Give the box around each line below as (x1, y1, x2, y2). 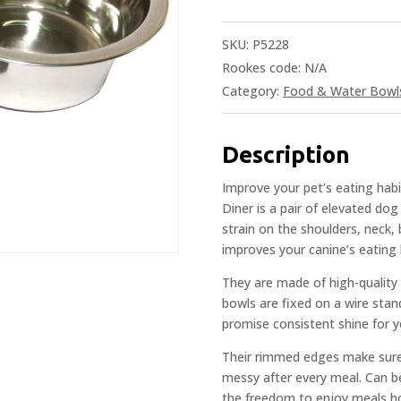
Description (222, 141, 350, 167)
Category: (222, 81, 283, 99)
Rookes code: (222, 58, 304, 76)
